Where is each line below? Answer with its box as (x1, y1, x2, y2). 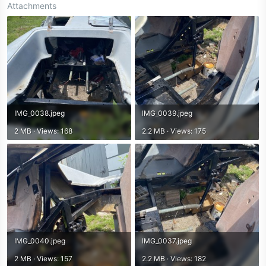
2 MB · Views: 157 (14, 254, 72, 263)
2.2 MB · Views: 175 (142, 126, 206, 135)
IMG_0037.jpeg (142, 236, 192, 245)
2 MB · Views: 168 (14, 126, 72, 135)
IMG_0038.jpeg (14, 108, 65, 118)
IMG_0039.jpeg (142, 108, 192, 118)
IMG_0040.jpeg (14, 236, 65, 245)
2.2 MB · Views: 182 (142, 254, 206, 263)
